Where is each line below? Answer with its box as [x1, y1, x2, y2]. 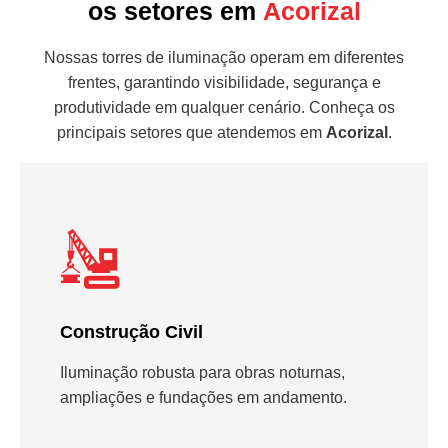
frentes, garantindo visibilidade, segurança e [67, 73, 381, 91]
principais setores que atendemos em [56, 123, 326, 141]
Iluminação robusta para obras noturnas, [60, 363, 345, 381]
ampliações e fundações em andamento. [60, 388, 347, 406]
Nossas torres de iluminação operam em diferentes [44, 48, 404, 66]
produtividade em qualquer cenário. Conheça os [53, 98, 395, 116]
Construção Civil [60, 321, 203, 342]
